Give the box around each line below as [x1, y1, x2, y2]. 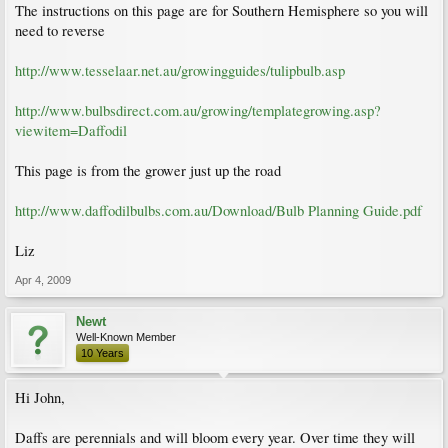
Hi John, [15, 388, 65, 407]
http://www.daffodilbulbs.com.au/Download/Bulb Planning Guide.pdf [15, 201, 422, 220]
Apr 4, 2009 [15, 274, 71, 286]
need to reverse [15, 21, 105, 40]
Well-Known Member [76, 331, 176, 343]
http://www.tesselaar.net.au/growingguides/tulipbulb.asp [15, 61, 345, 80]
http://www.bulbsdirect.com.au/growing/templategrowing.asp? [15, 101, 381, 120]
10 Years [81, 347, 124, 359]
